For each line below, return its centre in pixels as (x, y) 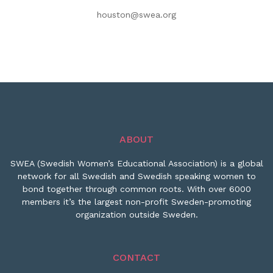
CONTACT (136, 257)
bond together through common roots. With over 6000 (136, 189)
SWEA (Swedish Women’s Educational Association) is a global (136, 163)
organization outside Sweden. (136, 214)
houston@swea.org (136, 15)
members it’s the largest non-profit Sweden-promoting (136, 202)
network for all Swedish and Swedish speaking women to (136, 176)
